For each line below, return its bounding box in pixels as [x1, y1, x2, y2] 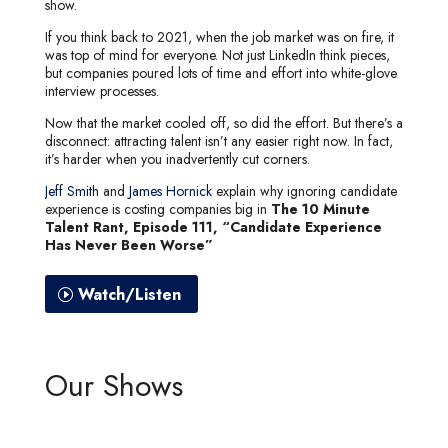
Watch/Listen [77, 282, 181, 306]
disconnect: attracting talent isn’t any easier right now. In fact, [44, 130, 393, 151]
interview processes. [44, 80, 159, 101]
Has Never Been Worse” [44, 234, 213, 255]
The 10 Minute [270, 198, 370, 219]
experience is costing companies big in [44, 198, 271, 219]
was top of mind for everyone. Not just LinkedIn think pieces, [44, 44, 390, 65]
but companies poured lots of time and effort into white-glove [44, 62, 397, 83]
